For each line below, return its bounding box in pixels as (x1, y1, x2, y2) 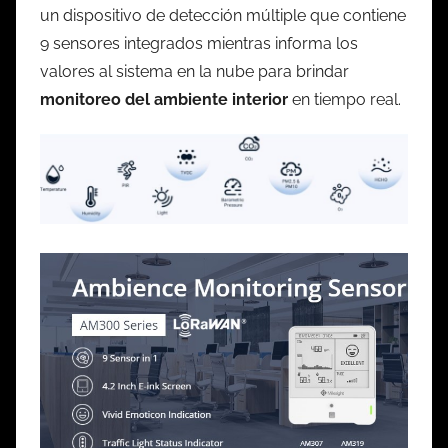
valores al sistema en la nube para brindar (40, 61, 349, 81)
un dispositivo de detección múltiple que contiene (40, 5, 406, 25)
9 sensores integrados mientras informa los (40, 33, 358, 53)
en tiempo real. (288, 89, 401, 109)
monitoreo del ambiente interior (40, 89, 288, 109)
